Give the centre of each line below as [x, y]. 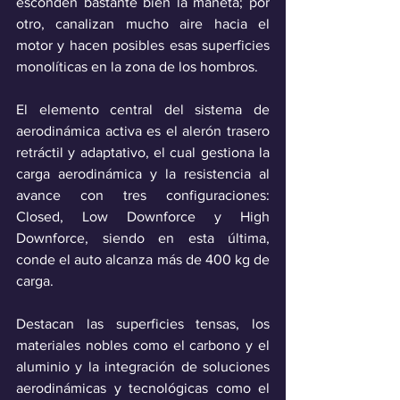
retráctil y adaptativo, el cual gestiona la [143, 153]
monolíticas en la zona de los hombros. [139, 67]
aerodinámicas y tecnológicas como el [143, 388]
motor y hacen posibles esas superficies [143, 46]
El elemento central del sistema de [143, 110]
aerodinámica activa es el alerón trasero [143, 131]
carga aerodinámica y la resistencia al [143, 174]
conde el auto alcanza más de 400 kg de [143, 260]
